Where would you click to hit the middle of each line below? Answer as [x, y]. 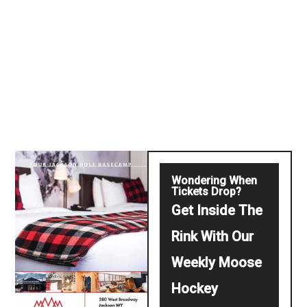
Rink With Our [213, 236]
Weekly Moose [217, 262]
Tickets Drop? [207, 191]
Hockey [195, 288]
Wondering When [214, 180]
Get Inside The [217, 210]
